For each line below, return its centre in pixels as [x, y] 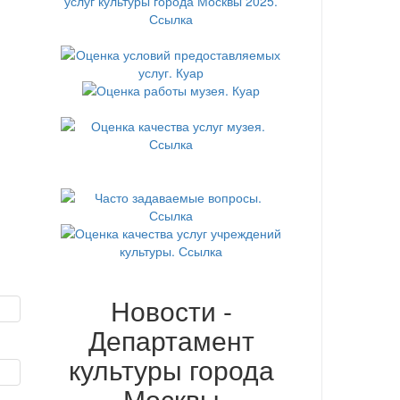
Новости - [171, 310]
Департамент [171, 339]
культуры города [171, 369]
